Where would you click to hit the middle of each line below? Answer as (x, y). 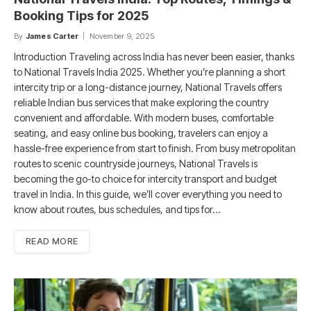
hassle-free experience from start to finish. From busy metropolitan (155, 149)
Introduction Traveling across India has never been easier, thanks (154, 57)
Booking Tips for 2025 (81, 16)
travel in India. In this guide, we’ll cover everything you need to (148, 194)
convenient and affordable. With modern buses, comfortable (144, 118)
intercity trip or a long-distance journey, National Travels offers (148, 87)
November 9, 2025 (122, 36)
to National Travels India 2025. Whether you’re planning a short (150, 72)
